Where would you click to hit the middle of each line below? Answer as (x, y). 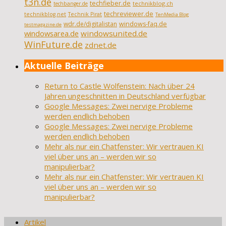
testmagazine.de (43, 25)
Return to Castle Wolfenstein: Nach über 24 (120, 86)
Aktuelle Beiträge (64, 66)
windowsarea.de (51, 34)
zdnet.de (101, 45)
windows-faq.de (143, 24)
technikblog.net (45, 14)
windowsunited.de (114, 34)
